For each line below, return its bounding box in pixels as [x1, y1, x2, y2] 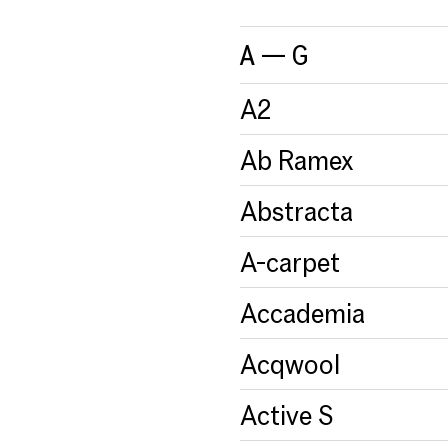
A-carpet [240, 246, 340, 277]
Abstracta [240, 195, 353, 226]
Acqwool [240, 348, 340, 379]
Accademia [240, 297, 365, 328]
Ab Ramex [240, 144, 353, 175]
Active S [240, 399, 333, 430]
